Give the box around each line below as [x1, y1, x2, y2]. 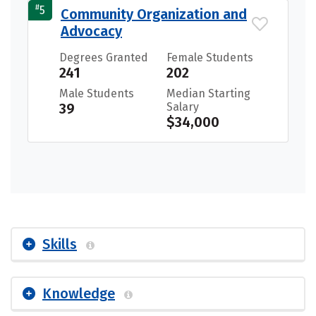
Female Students [166, 50, 253, 64]
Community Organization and [61, 5, 247, 23]
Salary [166, 99, 199, 114]
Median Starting [166, 86, 250, 100]
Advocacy [61, 22, 122, 39]
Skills [42, 235, 77, 253]
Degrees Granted [59, 50, 148, 64]
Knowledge [42, 284, 115, 302]
